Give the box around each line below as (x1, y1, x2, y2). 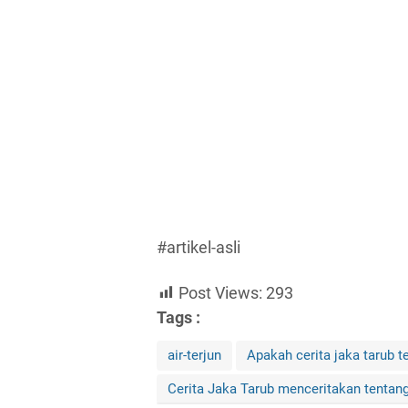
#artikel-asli (157, 238, 240, 257)
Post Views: (178, 282, 262, 302)
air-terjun (168, 346, 221, 363)
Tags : (157, 307, 200, 327)
